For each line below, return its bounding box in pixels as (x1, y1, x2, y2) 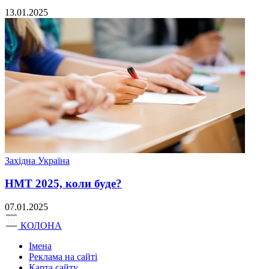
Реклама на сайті (29, 252, 97, 262)
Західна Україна (5, 155, 70, 166)
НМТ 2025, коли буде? (5, 177, 122, 190)
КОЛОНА (20, 220, 62, 231)
